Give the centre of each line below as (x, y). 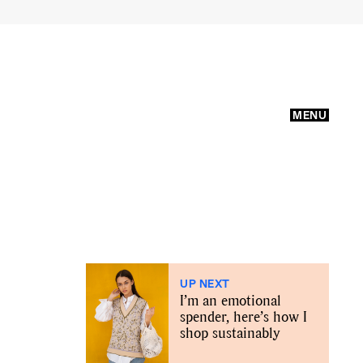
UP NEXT (205, 283)
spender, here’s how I (243, 316)
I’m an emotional (231, 300)
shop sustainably (230, 333)
